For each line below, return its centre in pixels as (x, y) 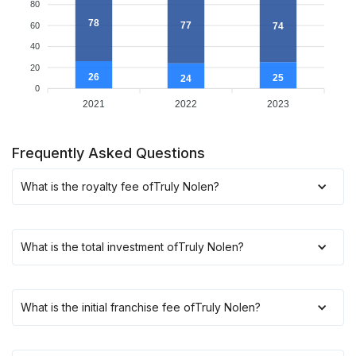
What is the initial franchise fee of (108, 307)
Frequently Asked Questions (108, 153)
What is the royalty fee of (87, 186)
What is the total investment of (99, 247)
